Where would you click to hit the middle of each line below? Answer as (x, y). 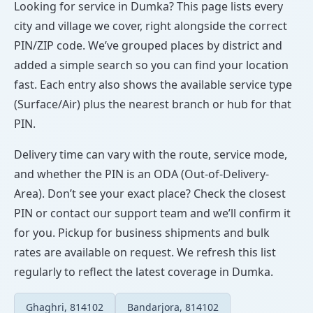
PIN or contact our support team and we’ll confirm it (152, 213)
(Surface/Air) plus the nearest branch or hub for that (153, 104)
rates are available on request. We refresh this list (145, 252)
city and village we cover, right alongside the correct (151, 26)
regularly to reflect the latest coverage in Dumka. (144, 271)
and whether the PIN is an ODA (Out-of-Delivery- (141, 174)
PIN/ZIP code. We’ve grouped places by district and (148, 45)
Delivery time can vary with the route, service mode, (151, 154)
